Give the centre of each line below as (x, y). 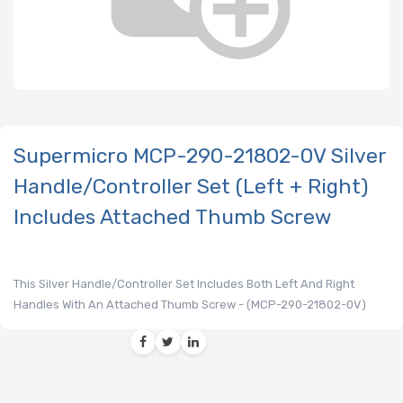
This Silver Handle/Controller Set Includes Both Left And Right (184, 284)
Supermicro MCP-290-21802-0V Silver (200, 155)
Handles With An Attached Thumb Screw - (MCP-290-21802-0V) (190, 305)
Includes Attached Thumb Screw (172, 216)
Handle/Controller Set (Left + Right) (191, 186)
